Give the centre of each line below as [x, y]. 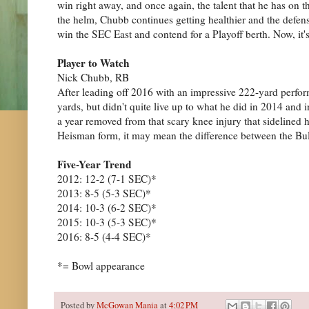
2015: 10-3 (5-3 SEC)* [107, 222]
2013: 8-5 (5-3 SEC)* [104, 193]
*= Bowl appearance [101, 265]
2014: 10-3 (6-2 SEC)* [107, 207]
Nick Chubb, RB [93, 77]
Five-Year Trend [94, 164]
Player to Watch [93, 62]
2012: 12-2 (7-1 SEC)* [107, 178]
